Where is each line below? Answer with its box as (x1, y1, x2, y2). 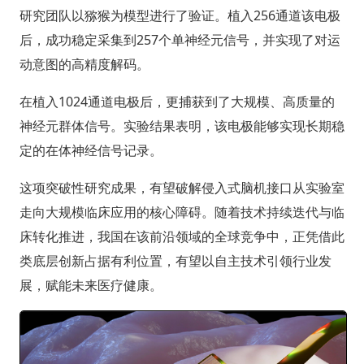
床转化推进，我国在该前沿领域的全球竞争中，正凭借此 (19, 227, 344, 245)
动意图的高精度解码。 (19, 54, 149, 73)
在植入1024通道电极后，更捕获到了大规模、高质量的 (19, 92, 335, 110)
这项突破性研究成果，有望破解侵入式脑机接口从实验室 (19, 178, 344, 197)
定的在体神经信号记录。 (19, 141, 162, 159)
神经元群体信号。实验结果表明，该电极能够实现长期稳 (19, 116, 344, 135)
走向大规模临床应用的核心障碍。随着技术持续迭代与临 (19, 202, 344, 221)
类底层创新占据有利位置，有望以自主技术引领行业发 (19, 251, 331, 270)
